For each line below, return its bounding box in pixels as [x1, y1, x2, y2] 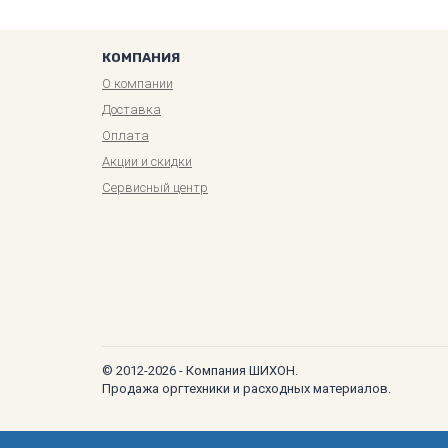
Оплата [102, 127, 149, 143]
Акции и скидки [102, 153, 192, 169]
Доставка [102, 101, 161, 117]
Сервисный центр [102, 179, 208, 195]
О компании [102, 75, 173, 91]
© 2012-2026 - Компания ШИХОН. [102, 362, 298, 378]
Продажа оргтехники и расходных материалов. [102, 380, 391, 396]
